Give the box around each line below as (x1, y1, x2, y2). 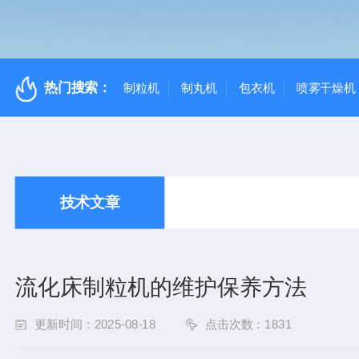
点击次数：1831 (204, 317, 292, 331)
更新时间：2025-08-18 (34, 317, 156, 331)
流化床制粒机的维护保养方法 (14, 274, 307, 300)
